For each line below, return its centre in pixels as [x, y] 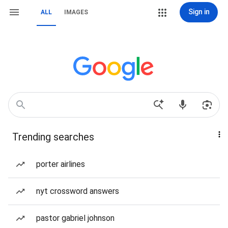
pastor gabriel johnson [75, 218]
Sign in [199, 12]
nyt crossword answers [78, 191]
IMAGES [76, 12]
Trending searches [53, 137]
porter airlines [61, 164]
